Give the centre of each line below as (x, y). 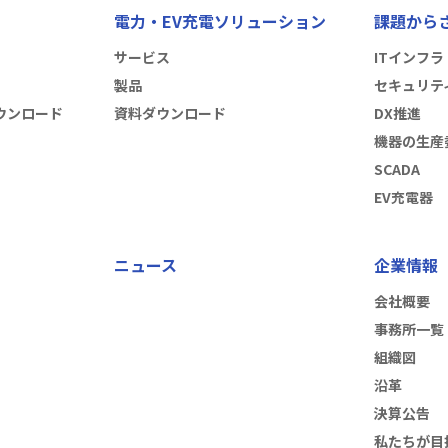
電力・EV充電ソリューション (219, 20)
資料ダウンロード (169, 112)
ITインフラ (409, 56)
